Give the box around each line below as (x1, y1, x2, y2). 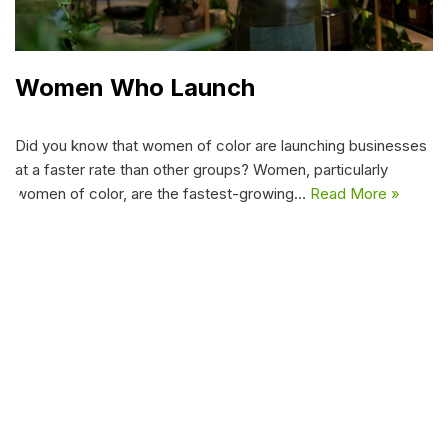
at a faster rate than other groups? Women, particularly (15, 159, 388, 179)
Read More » (310, 183, 400, 203)
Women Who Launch (15, 72, 255, 102)
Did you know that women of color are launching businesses (15, 135, 427, 155)
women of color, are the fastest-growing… (15, 183, 310, 203)
